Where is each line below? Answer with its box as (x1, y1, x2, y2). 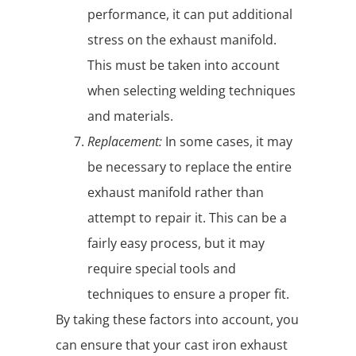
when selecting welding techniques (87, 82, 296, 100)
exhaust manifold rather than (87, 184, 264, 202)
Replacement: (87, 133, 162, 151)
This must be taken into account (87, 56, 280, 75)
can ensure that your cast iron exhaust (56, 336, 288, 354)
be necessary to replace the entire (87, 158, 292, 176)
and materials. (87, 107, 173, 126)
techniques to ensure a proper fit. (87, 285, 289, 304)
